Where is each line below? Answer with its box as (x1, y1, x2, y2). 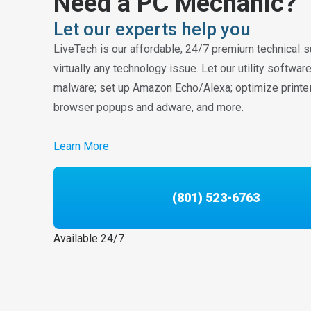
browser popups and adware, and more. (53, 101, 244, 115)
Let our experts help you (53, 19, 251, 40)
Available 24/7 (53, 231, 125, 245)
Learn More (53, 140, 110, 153)
